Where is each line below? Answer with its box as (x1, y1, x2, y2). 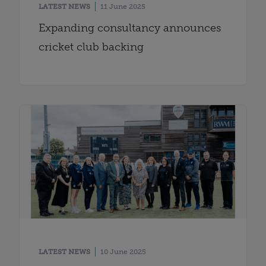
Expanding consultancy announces (39, 21, 221, 34)
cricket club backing (39, 40, 144, 53)
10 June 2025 (100, 247, 146, 256)
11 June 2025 (100, 2, 145, 11)
